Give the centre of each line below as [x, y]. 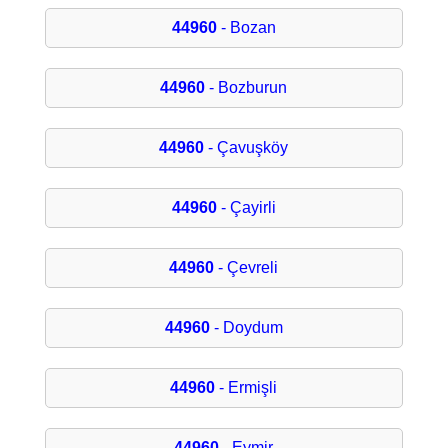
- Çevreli [246, 268]
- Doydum [246, 328]
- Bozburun [246, 88]
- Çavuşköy [246, 148]
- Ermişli [246, 388]
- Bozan [246, 28]
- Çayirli [246, 208]
